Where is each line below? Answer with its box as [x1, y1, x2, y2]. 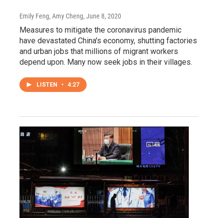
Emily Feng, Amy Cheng [19, 12, 83, 20]
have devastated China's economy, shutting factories [19, 36, 197, 46]
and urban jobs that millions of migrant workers [19, 47, 178, 56]
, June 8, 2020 [83, 12, 121, 20]
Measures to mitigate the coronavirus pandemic [19, 25, 182, 35]
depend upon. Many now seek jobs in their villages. [19, 57, 192, 67]
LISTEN [36, 81, 59, 89]
